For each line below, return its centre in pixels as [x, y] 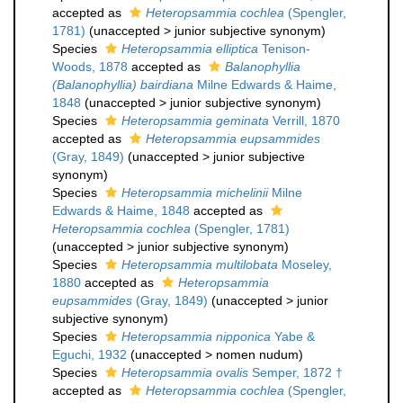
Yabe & [293, 336]
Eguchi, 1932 [90, 354]
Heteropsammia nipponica [196, 336]
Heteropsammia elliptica [190, 49]
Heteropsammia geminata [195, 121]
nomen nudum [257, 354]
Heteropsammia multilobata [200, 264]
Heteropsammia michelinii [195, 193]
